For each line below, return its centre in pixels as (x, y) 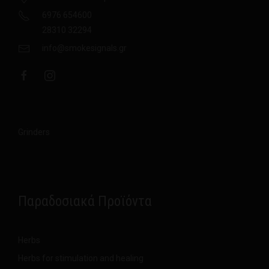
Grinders (34, 132)
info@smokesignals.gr (84, 48)
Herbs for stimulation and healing (81, 258)
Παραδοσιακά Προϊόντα (85, 201)
